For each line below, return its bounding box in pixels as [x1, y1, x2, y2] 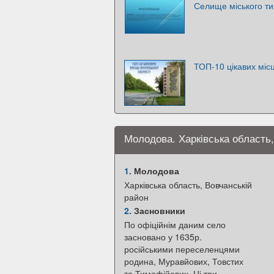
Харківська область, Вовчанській [124, 178, 252, 191]
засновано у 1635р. [124, 230, 202, 243]
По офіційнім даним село [124, 218, 226, 231]
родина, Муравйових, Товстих [124, 254, 243, 267]
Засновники [131, 204, 185, 217]
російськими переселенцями [124, 242, 240, 255]
